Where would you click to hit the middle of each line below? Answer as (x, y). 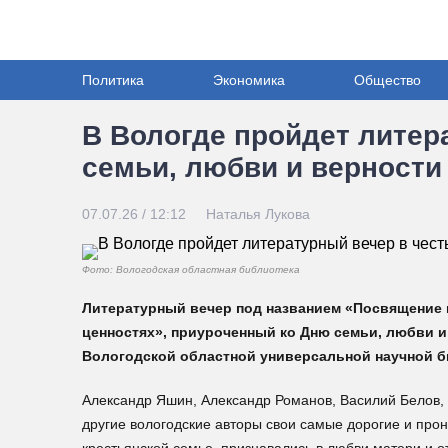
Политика (113, 80)
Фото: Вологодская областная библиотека (191, 269)
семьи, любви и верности (262, 167)
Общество (387, 80)
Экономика (249, 80)
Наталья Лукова (258, 214)
